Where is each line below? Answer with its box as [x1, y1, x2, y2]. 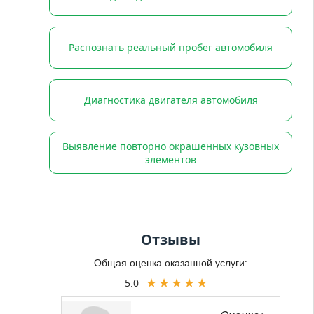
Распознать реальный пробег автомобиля [69, 41, 273, 55]
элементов [145, 152, 196, 166]
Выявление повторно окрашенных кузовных [62, 139, 279, 153]
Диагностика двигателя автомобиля [83, 93, 258, 107]
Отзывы [141, 229, 200, 249]
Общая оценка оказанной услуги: [93, 255, 247, 269]
